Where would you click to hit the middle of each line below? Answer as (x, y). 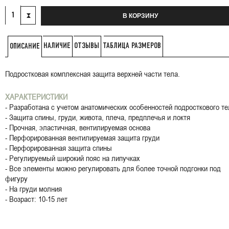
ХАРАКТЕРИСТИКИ (36, 97)
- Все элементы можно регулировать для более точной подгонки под (113, 168)
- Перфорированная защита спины (59, 148)
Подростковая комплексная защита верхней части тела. (93, 74)
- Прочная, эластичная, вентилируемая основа (78, 127)
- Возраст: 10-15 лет (36, 199)
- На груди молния (33, 189)
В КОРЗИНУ (140, 16)
